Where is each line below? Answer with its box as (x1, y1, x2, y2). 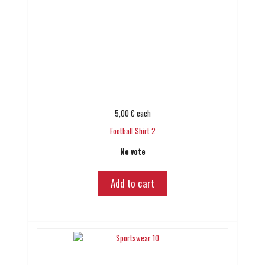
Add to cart (111, 176, 154, 190)
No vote (119, 146, 146, 157)
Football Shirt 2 (109, 125, 156, 137)
